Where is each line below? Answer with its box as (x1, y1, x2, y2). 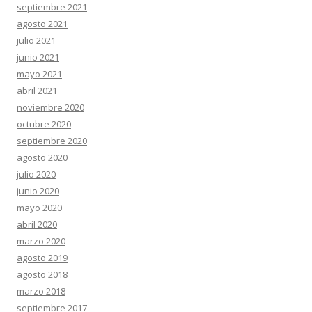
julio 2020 (17, 168, 56, 181)
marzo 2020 (17, 235, 65, 248)
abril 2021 (17, 84, 57, 97)
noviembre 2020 (17, 101, 84, 114)
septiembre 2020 (17, 134, 87, 148)
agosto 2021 (17, 17, 68, 31)
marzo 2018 (17, 285, 65, 298)
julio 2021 (17, 34, 56, 47)
